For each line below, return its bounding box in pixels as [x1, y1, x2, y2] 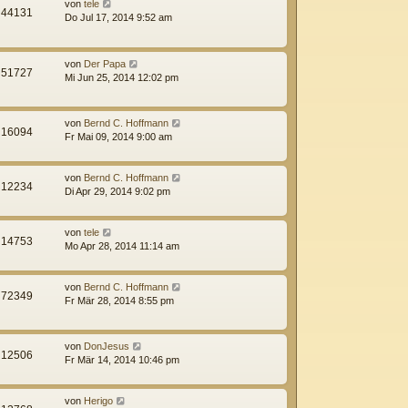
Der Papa [84, 57, 126, 69]
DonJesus [84, 341, 129, 352]
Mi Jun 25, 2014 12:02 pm [65, 71, 178, 83]
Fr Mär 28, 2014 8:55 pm [65, 294, 174, 306]
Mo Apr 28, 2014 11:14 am [65, 240, 179, 251]
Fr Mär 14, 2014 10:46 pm [65, 354, 179, 366]
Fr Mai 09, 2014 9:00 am [65, 130, 172, 142]
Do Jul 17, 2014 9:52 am [65, 12, 172, 24]
